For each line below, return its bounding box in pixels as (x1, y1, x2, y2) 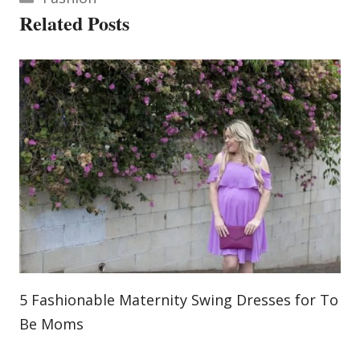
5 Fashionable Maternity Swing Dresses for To (19, 290, 338, 310)
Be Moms (19, 314, 84, 334)
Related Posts (19, 8, 129, 37)
